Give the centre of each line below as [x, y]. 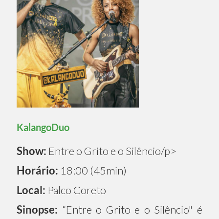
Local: [31, 190]
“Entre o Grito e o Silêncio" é [130, 209]
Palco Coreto [76, 190]
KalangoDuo [43, 127]
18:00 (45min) [92, 170]
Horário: [37, 170]
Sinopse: [37, 209]
